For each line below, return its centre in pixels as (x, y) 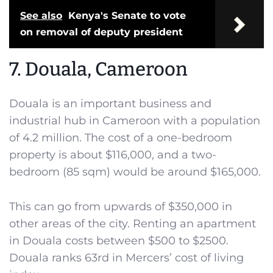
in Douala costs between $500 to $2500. (119, 241)
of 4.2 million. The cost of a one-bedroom (121, 138)
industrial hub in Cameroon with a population (135, 121)
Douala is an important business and (110, 104)
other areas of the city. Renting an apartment (133, 224)
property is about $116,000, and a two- (113, 155)
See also (41, 16)
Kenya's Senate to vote (127, 16)
